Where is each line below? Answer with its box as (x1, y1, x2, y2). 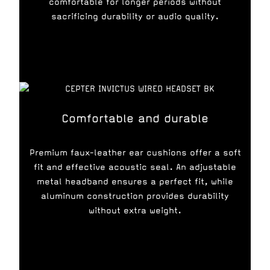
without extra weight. (89, 206, 181, 216)
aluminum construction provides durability (41, 191, 229, 201)
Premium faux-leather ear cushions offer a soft (29, 148, 241, 158)
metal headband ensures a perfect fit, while (37, 177, 233, 187)
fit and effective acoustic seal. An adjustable (34, 162, 236, 172)
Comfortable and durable (61, 111, 209, 125)
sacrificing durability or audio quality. (51, 11, 219, 22)
